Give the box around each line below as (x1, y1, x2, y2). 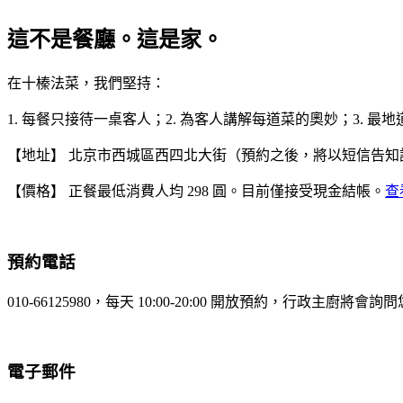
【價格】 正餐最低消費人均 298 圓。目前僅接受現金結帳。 (7, 184, 385, 200)
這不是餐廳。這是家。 (7, 28, 223, 52)
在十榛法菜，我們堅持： (7, 76, 166, 92)
